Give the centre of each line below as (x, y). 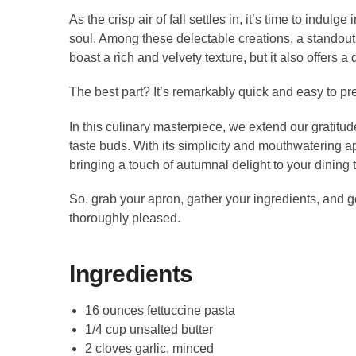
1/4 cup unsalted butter (149, 329)
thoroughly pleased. (125, 219)
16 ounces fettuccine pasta (160, 310)
